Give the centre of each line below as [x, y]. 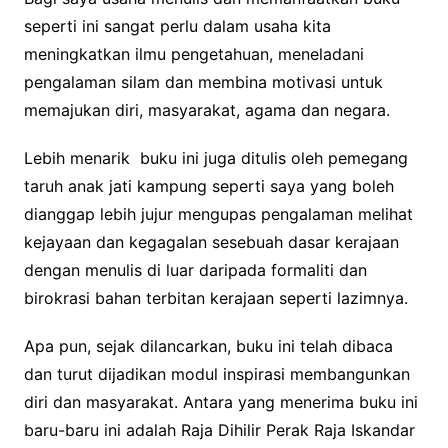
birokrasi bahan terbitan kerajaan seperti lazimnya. [215, 297]
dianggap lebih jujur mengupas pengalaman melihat [218, 213]
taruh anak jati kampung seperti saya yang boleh [208, 185]
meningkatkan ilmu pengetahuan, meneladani [193, 53]
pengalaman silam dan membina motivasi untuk [203, 81]
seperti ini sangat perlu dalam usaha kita [177, 25]
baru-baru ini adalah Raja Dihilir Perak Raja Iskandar [219, 429]
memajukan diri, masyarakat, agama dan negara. [206, 109]
